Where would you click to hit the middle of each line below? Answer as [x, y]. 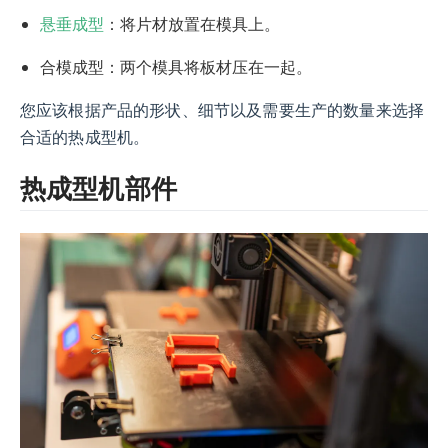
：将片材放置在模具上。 [192, 23]
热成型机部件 [98, 188]
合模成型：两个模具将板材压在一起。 [176, 66]
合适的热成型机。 [85, 137]
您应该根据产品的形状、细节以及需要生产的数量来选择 [222, 110]
